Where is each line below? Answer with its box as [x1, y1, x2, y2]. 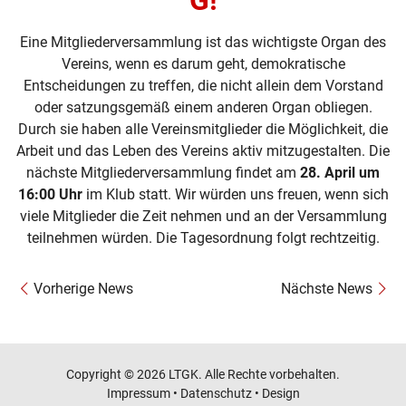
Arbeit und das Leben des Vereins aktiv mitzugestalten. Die [16, 142, 390, 159]
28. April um [300, 164, 380, 181]
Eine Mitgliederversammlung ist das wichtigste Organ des [20, 34, 386, 51]
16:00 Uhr [17, 186, 82, 203]
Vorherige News [34, 280, 134, 297]
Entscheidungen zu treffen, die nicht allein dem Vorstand [23, 77, 383, 94]
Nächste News [280, 280, 372, 297]
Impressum [106, 386, 170, 401]
